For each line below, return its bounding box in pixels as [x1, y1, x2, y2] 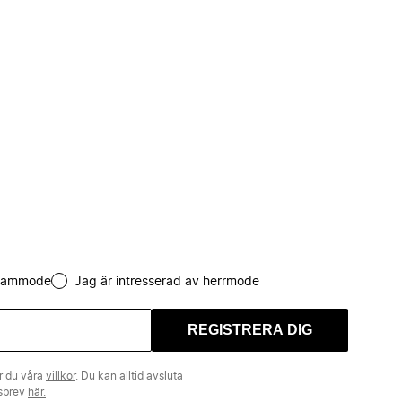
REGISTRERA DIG [188, 322, 312, 337]
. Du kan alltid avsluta [75, 371, 183, 381]
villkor [46, 371, 75, 381]
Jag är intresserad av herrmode [74, 275, 259, 288]
